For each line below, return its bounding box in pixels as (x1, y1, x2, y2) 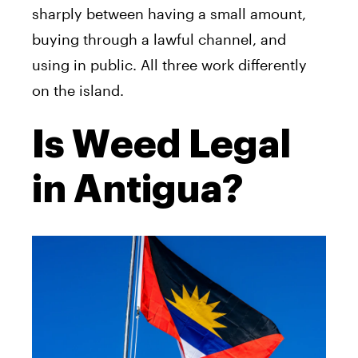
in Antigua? (32, 169, 243, 209)
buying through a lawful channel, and (32, 30, 286, 48)
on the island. (32, 81, 124, 99)
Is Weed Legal (32, 125, 291, 164)
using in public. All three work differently (32, 55, 307, 74)
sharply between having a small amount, (32, 4, 306, 22)
